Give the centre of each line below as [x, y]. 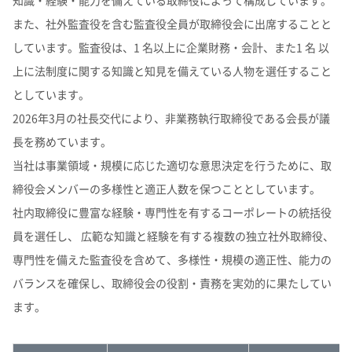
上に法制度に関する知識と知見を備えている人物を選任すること [172, 71]
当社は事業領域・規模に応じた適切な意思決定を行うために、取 [172, 165]
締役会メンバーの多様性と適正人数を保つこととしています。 [167, 189]
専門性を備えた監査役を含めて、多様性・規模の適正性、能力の [172, 259]
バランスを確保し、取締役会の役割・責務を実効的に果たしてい [172, 283]
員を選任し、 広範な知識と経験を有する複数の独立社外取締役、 [173, 236]
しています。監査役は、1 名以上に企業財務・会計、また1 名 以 [171, 47]
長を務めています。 [62, 141]
